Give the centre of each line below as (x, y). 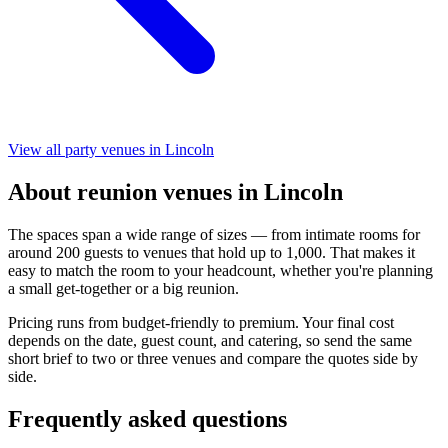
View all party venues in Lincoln (111, 150)
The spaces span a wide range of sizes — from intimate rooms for (214, 234)
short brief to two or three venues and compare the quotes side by (213, 358)
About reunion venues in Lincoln (175, 191)
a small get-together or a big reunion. (123, 288)
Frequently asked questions (147, 418)
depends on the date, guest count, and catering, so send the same (210, 340)
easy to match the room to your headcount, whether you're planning (220, 270)
